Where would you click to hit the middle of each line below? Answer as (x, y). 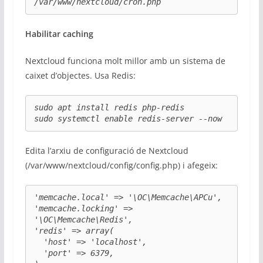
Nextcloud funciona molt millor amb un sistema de (125, 60)
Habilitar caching (59, 33)
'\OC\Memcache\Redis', (83, 220)
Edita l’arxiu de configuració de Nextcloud (107, 151)
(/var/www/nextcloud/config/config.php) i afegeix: (121, 166)
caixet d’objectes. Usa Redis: (80, 75)
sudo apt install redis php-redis (109, 107)
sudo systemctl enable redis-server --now (128, 118)
